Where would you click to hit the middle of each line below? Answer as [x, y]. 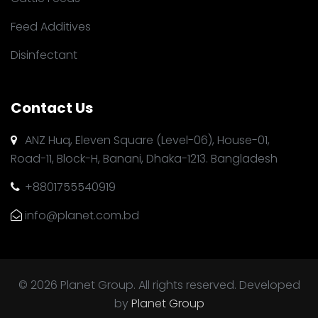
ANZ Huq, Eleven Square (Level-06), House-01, [147, 140]
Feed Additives [51, 26]
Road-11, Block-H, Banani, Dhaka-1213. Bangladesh [144, 158]
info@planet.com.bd [82, 215]
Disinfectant [44, 55]
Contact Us [52, 108]
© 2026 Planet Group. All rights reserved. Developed [159, 285]
